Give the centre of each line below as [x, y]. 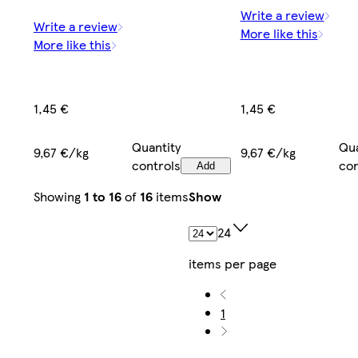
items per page [233, 263]
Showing [59, 196]
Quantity [157, 146]
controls [157, 165]
